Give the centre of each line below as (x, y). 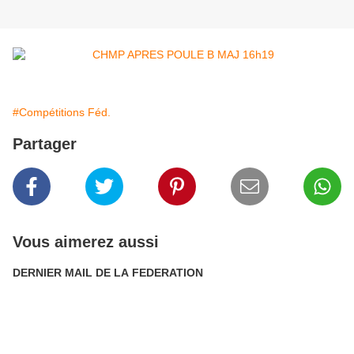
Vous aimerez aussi (86, 242)
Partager (45, 144)
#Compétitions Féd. (62, 113)
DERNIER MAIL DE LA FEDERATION (108, 273)
